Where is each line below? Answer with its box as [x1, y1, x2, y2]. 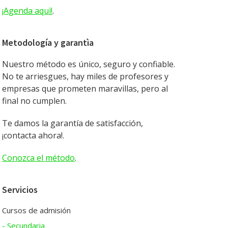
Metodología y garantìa [2, 37, 94, 48]
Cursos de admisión [2, 205, 71, 215]
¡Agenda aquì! [2, 5, 52, 16]
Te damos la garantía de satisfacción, [2, 118, 143, 129]
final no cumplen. [2, 95, 67, 106]
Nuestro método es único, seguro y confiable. [2, 59, 175, 70]
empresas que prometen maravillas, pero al [2, 83, 168, 94]
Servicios [2, 184, 38, 195]
